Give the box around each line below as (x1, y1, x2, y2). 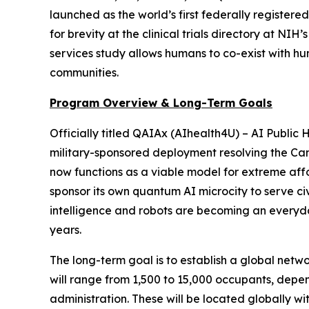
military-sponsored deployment (50, 145, 217, 159)
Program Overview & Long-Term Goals (50, 95, 272, 110)
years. (50, 222, 81, 237)
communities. (50, 65, 119, 79)
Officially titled (50, 126, 130, 140)
